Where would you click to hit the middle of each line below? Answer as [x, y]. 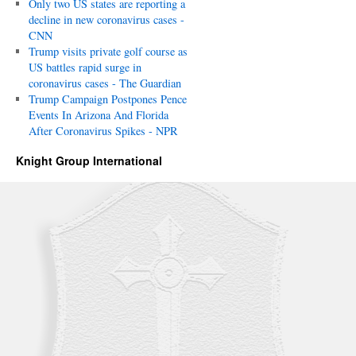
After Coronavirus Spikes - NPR [103, 131]
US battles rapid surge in [85, 67]
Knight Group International [89, 161]
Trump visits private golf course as [108, 51]
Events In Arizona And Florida [98, 115]
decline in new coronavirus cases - [106, 19]
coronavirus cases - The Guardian [104, 83]
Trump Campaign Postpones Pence [107, 99]
